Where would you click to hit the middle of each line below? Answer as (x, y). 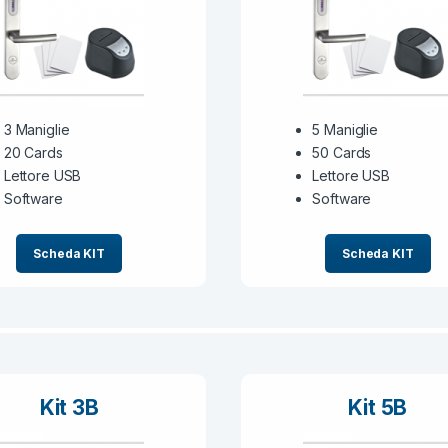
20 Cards (33, 152)
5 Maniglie (345, 129)
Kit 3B (69, 407)
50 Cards (342, 152)
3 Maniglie (36, 129)
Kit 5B (378, 407)
